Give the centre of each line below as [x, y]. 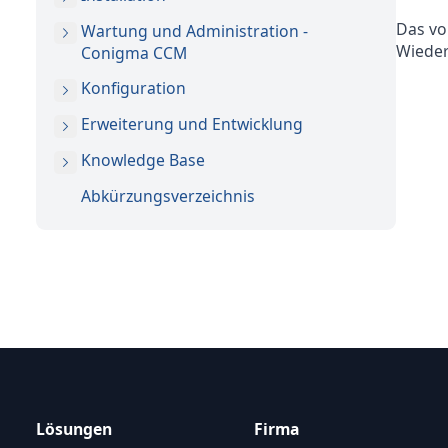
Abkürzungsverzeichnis [168, 196]
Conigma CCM [134, 52]
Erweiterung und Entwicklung [192, 124]
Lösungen [74, 428]
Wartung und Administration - [194, 30]
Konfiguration [133, 88]
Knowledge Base [143, 160]
